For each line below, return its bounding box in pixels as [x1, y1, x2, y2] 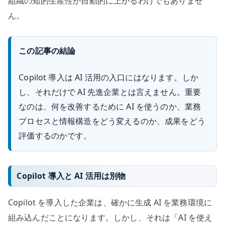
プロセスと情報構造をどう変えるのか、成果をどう [19, 116, 205, 127]
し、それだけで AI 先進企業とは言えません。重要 [19, 86, 201, 98]
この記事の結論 [19, 45, 76, 57]
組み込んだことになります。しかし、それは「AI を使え [8, 212, 213, 223]
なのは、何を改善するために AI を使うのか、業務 [19, 101, 201, 113]
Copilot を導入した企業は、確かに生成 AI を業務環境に [8, 197, 212, 208]
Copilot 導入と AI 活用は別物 [17, 170, 126, 181]
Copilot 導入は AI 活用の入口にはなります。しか [19, 72, 198, 83]
